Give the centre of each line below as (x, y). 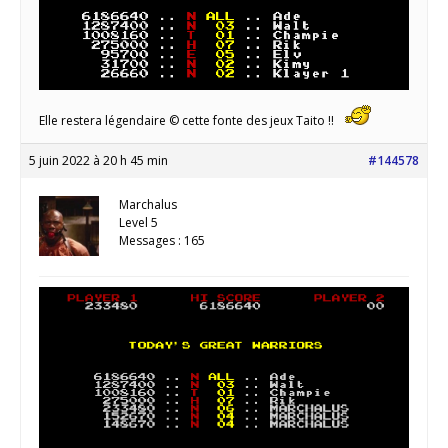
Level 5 (138, 222)
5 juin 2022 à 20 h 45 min (98, 160)
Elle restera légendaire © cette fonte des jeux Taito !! (188, 120)
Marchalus (148, 204)
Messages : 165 (162, 240)
